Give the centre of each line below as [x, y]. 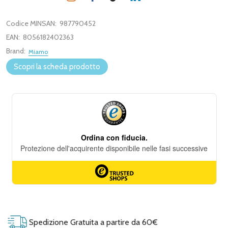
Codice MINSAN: [31, 23]
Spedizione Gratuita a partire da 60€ [92, 222]
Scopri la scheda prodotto [57, 67]
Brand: [16, 51]
